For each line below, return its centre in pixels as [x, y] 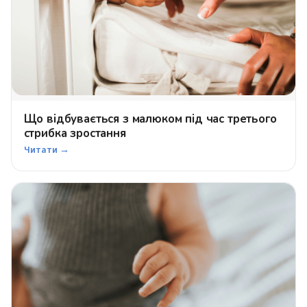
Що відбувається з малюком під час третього [150, 119]
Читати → [46, 150]
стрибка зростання [75, 134]
